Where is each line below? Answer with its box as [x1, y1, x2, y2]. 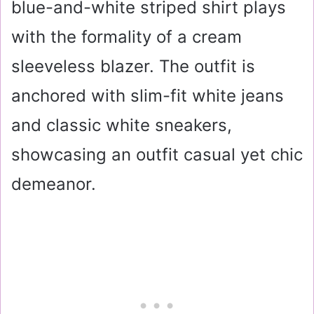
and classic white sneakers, [11, 115, 232, 136]
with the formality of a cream [11, 27, 242, 48]
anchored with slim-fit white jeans [11, 86, 284, 107]
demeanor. [11, 174, 96, 195]
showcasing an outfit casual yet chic [11, 144, 303, 165]
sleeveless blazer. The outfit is [11, 56, 255, 77]
